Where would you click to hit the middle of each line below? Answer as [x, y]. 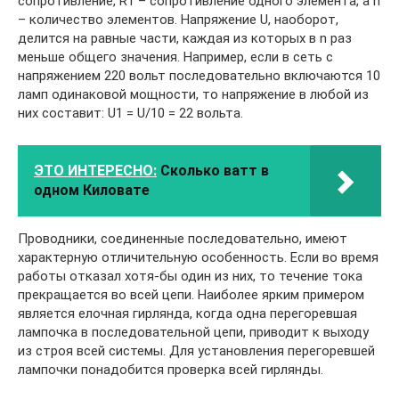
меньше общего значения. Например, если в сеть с [175, 57]
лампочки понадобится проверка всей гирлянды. [171, 369]
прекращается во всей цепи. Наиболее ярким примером [191, 294]
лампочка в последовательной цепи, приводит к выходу [193, 332]
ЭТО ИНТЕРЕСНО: [95, 170]
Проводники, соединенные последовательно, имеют [183, 238]
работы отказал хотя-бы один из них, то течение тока [190, 276]
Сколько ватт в [215, 170]
